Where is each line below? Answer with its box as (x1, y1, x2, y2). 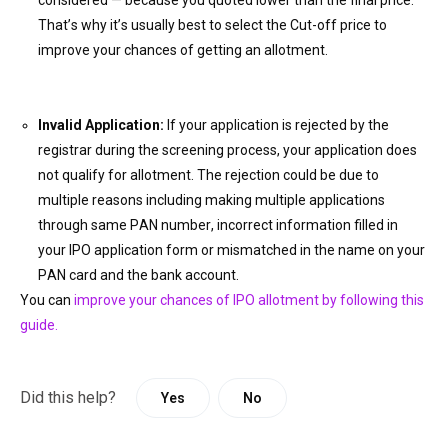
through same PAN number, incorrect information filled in (38, 217, 398, 233)
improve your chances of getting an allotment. (38, 42, 328, 58)
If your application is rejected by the (164, 117, 389, 133)
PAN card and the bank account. (38, 267, 239, 283)
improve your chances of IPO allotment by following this (71, 292, 424, 308)
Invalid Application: (38, 117, 164, 133)
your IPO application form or (38, 242, 217, 258)
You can (20, 292, 71, 308)
